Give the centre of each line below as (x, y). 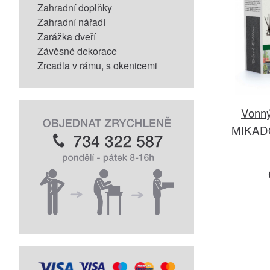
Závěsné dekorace (77, 51)
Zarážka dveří (67, 36)
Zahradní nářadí (71, 22)
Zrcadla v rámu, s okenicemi (97, 65)
